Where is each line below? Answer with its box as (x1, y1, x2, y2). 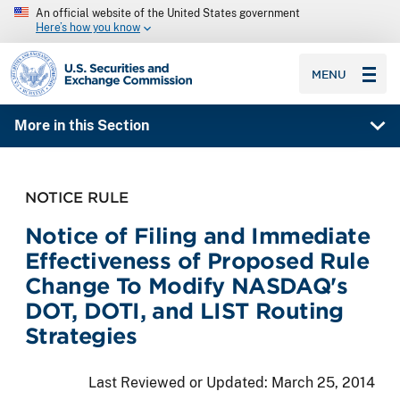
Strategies (25, 322, 137, 349)
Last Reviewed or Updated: (88, 373, 271, 391)
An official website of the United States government (36, 7, 300, 20)
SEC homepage (10, 49, 112, 66)
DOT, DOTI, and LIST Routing (25, 297, 344, 324)
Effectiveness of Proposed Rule (25, 247, 369, 274)
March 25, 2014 (271, 373, 375, 391)
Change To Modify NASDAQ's (25, 272, 347, 299)
